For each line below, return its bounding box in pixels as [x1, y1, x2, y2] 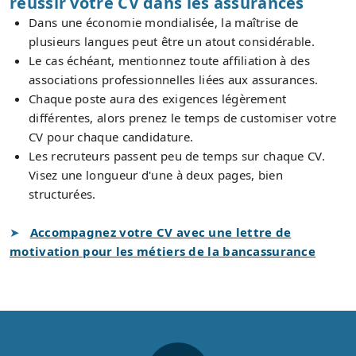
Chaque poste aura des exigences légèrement [29, 90, 287, 106]
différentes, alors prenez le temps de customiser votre [29, 109, 337, 126]
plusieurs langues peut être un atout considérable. [29, 33, 315, 49]
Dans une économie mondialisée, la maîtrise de [29, 14, 299, 30]
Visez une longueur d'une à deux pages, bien [29, 166, 283, 183]
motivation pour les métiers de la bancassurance [10, 242, 316, 259]
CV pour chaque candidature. [29, 128, 194, 145]
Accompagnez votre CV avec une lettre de [29, 223, 292, 240]
